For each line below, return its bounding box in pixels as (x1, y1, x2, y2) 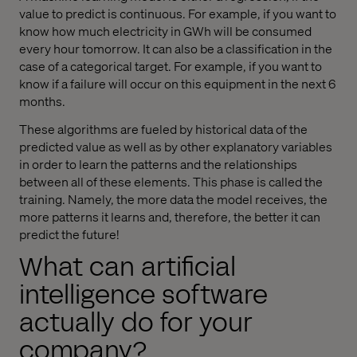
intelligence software (19, 277, 268, 313)
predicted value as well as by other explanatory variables (19, 138, 332, 155)
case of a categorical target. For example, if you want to (19, 57, 322, 75)
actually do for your (19, 304, 253, 341)
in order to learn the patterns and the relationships (19, 155, 297, 173)
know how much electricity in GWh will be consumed (19, 22, 312, 40)
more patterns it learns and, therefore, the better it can (19, 208, 320, 226)
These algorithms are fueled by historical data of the (19, 120, 308, 138)
